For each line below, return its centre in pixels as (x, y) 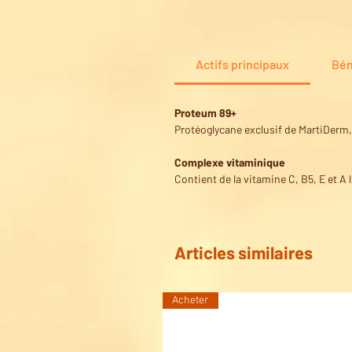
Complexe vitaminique (230, 162)
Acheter (191, 300)
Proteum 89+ (205, 112)
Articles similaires (244, 252)
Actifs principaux (242, 64)
